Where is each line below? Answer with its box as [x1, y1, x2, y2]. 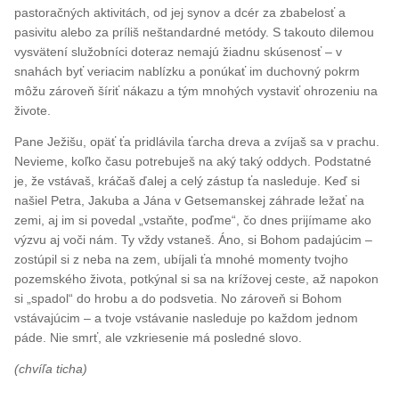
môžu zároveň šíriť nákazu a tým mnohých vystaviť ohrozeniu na [14, 83, 379, 98]
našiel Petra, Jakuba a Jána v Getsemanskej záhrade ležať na [14, 192, 365, 208]
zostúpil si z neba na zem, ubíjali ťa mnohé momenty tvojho [14, 251, 349, 266]
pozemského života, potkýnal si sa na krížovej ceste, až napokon [14, 271, 379, 286]
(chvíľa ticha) [14, 361, 88, 376]
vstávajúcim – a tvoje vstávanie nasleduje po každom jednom [14, 310, 359, 325]
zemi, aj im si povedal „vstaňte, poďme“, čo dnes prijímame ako [14, 212, 372, 227]
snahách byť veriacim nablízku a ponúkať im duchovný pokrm [14, 63, 361, 78]
